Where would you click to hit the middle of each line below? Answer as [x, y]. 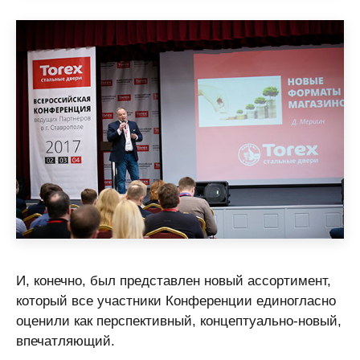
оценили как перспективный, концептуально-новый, [179, 321]
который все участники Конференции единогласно [176, 301]
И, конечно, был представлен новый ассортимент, [174, 281]
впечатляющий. [65, 341]
